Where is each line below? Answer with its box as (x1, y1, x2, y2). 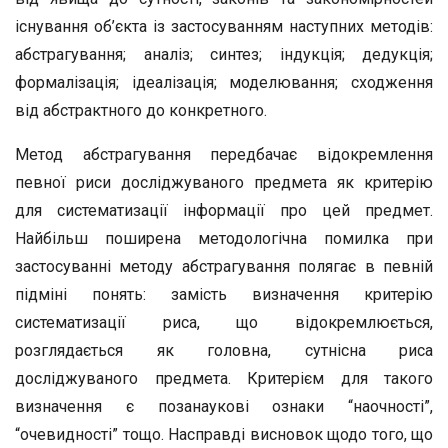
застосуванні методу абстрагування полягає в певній (15, 257, 433, 276)
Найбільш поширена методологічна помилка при (15, 229, 433, 248)
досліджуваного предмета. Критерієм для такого (15, 369, 433, 388)
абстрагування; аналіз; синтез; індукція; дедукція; (15, 45, 433, 64)
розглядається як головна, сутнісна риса (15, 341, 433, 360)
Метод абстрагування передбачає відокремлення (15, 145, 433, 164)
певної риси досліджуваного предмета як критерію (15, 173, 433, 192)
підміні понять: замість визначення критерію (15, 285, 433, 304)
